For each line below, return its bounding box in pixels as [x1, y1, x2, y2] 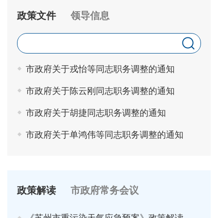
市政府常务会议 [71, 184, 139, 196]
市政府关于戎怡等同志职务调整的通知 [26, 64, 175, 74]
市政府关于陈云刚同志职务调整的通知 [26, 86, 175, 96]
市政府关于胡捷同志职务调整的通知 [26, 108, 166, 118]
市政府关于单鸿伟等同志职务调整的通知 [26, 129, 183, 140]
